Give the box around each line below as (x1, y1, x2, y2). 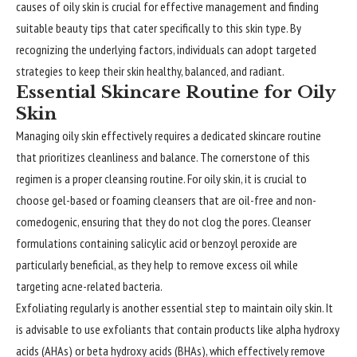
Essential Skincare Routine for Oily (16, 82, 335, 103)
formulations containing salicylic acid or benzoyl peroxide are (16, 235, 297, 251)
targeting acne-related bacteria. (16, 278, 163, 294)
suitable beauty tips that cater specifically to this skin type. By (16, 20, 301, 36)
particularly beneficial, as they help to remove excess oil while (16, 257, 298, 273)
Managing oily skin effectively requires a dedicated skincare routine (16, 127, 321, 143)
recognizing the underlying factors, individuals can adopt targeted (16, 41, 316, 57)
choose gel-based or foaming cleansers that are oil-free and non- (16, 192, 316, 208)
